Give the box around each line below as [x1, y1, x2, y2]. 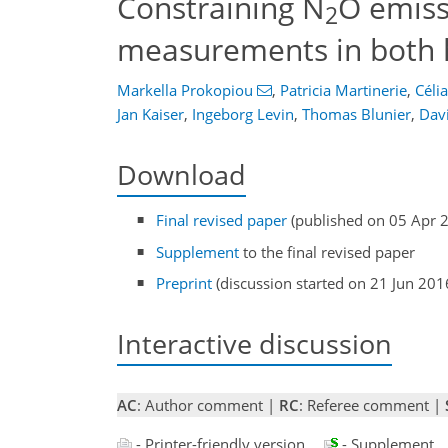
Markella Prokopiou [117, 80, 253, 100]
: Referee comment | [299, 394, 445, 415]
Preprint [156, 273, 213, 294]
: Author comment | [137, 394, 279, 415]
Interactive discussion [117, 325, 392, 363]
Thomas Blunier [302, 104, 411, 124]
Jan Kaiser [117, 104, 184, 124]
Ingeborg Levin [192, 104, 294, 124]
